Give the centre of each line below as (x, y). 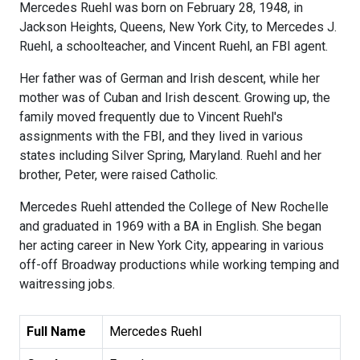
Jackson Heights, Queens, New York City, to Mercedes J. (178, 27)
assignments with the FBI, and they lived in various (161, 137)
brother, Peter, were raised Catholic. (119, 175)
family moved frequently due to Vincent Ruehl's (151, 117)
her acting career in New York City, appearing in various (172, 246)
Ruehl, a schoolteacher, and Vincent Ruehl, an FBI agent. (174, 47)
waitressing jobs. (67, 284)
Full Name (56, 332)
